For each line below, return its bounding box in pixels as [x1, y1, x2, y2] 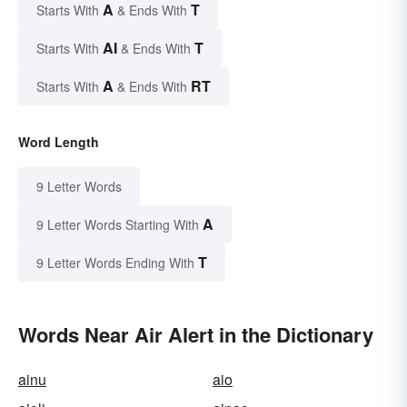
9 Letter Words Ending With [36, 253, 194, 273]
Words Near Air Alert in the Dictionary [18, 320, 373, 350]
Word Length [18, 133, 99, 152]
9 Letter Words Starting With [36, 215, 199, 234]
